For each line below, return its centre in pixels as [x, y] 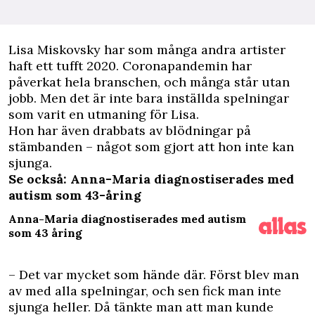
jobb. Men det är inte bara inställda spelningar [149, 98]
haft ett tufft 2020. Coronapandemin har [130, 66]
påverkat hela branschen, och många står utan [149, 82]
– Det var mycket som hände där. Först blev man [154, 275]
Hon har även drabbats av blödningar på [130, 130]
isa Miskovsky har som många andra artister [151, 50]
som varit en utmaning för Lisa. [104, 114]
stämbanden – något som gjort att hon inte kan [151, 147]
